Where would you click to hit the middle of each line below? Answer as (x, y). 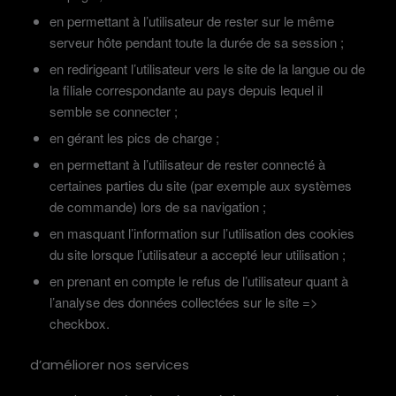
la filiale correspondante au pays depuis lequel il (186, 89)
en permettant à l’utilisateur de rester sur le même (191, 20)
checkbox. (79, 323)
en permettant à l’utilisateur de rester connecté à (187, 164)
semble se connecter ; (113, 110)
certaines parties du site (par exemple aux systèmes (200, 185)
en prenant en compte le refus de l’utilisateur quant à (198, 280)
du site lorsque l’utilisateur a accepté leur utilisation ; (197, 254)
